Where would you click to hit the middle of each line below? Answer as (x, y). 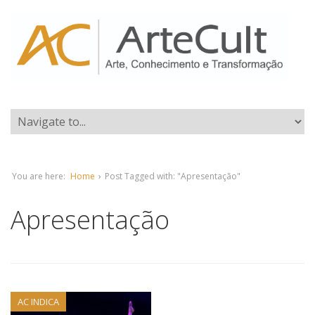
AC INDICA (38, 302)
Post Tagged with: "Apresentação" (173, 176)
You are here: (39, 176)
